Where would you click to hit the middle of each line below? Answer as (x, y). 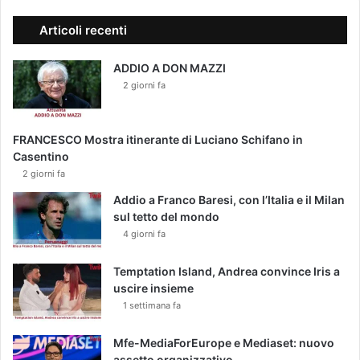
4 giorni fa (144, 234)
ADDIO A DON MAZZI (170, 68)
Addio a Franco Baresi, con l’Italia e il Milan (229, 200)
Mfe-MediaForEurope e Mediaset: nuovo (224, 343)
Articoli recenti (83, 31)
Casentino (41, 157)
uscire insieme (153, 288)
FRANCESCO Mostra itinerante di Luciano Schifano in (158, 140)
